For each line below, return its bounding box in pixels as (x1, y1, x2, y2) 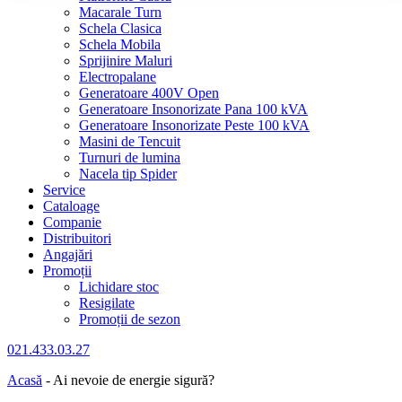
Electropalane (79, 69, 156, 84)
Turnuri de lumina (79, 150, 180, 165)
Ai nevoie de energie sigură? (53, 372, 214, 388)
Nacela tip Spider (79, 166, 177, 181)
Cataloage (43, 198, 100, 214)
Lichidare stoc (79, 279, 159, 294)
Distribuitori (43, 231, 111, 246)
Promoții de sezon (79, 311, 180, 327)
